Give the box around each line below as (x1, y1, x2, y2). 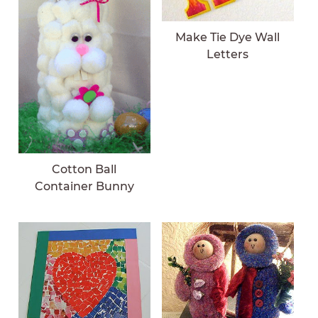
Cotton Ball (52, 162, 117, 176)
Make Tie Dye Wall (175, 30, 280, 44)
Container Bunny (34, 179, 134, 193)
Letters (207, 47, 249, 61)
